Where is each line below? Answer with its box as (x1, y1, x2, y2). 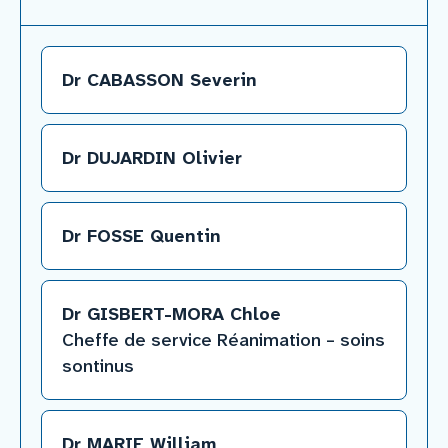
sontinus (62, 354, 134, 378)
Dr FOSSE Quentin (62, 224, 221, 248)
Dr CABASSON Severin (62, 68, 257, 92)
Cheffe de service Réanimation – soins (62, 328, 385, 352)
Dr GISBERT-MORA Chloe (62, 302, 281, 326)
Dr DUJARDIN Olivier (62, 146, 242, 170)
